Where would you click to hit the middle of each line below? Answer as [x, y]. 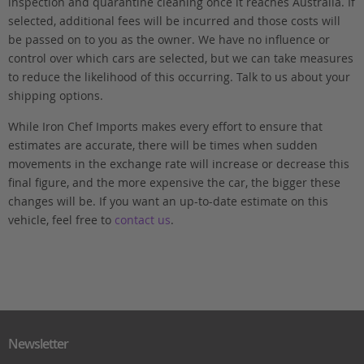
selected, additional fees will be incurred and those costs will [174, 21]
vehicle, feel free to [61, 219]
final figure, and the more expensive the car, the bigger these [174, 182]
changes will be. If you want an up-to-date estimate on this [168, 201]
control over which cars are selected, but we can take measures [180, 58]
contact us [142, 219]
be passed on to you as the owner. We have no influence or [169, 40]
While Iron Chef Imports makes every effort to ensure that [165, 126]
